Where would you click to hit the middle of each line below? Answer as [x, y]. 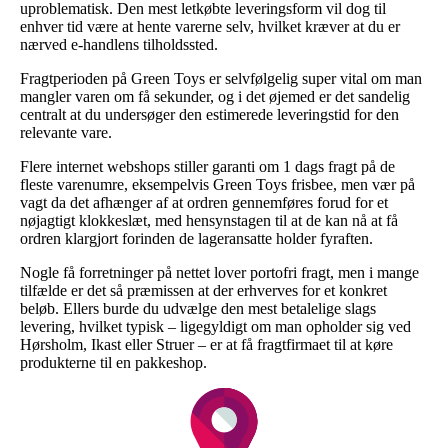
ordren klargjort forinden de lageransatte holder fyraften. [196, 238]
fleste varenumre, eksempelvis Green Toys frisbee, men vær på [217, 184]
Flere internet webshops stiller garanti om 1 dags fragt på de [207, 166]
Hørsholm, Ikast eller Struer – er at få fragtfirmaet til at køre [206, 344]
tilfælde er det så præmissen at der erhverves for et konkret [203, 290]
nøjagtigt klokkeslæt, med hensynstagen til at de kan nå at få [209, 220]
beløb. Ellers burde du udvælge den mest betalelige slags [198, 308]
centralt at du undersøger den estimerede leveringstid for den [209, 114]
